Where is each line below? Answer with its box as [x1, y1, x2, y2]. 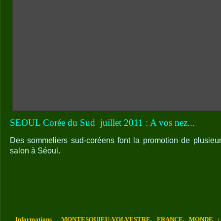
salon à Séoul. [10, 147, 60, 155]
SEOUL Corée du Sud [10, 117, 98, 128]
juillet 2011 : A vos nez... [100, 117, 195, 128]
